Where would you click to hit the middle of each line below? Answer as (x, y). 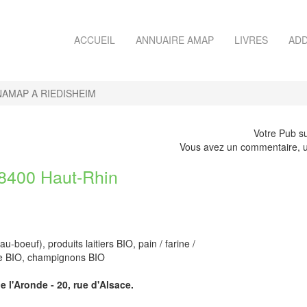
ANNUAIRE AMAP (175, 40)
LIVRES (251, 40)
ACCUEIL (95, 40)
